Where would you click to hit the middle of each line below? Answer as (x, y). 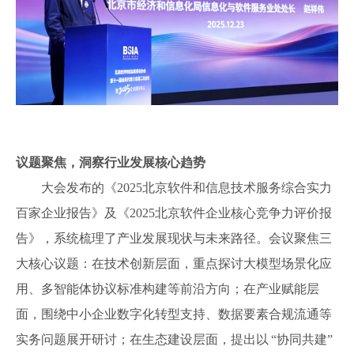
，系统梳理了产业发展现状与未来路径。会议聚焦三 (186, 238)
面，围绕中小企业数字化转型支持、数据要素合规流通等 (174, 314)
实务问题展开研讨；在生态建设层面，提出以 (142, 339)
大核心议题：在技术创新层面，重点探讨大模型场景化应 (174, 263)
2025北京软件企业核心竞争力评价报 (231, 213)
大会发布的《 (79, 187)
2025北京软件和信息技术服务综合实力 (224, 187)
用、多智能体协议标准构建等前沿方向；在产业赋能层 (168, 288)
